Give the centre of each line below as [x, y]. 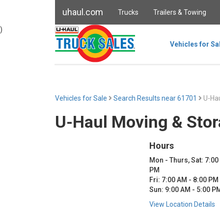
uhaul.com [83, 12]
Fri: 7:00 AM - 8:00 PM [184, 180]
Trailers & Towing [180, 12]
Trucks [128, 12]
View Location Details [182, 204]
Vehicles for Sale [81, 98]
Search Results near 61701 [156, 98]
